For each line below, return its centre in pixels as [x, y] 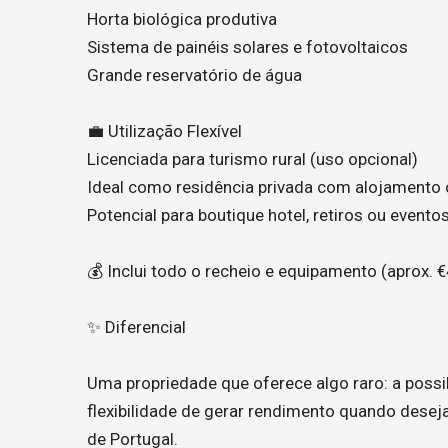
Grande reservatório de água [194, 75]
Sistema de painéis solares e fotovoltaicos [247, 47]
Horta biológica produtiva [182, 19]
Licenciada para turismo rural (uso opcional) [252, 159]
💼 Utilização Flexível [164, 131]
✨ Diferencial [136, 327]
